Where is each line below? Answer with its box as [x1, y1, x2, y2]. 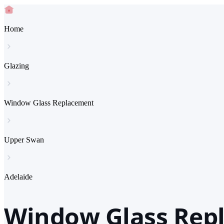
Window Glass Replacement [4, 98, 93, 107]
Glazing [4, 61, 29, 70]
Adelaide [4, 172, 32, 181]
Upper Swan [4, 135, 44, 144]
